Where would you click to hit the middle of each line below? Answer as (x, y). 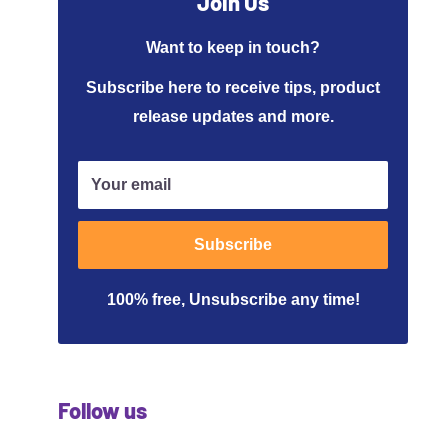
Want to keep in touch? (233, 47)
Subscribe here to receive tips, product (233, 87)
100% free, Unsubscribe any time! (233, 299)
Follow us (102, 409)
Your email (131, 184)
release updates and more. (233, 116)
